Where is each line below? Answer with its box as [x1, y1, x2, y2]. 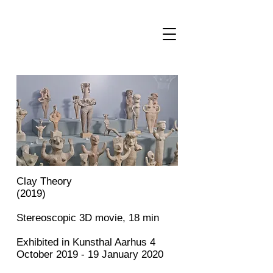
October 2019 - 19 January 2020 [16, 249, 163, 260]
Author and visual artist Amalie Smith [6, 6, 106, 13]
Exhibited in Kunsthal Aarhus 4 [16, 236, 155, 248]
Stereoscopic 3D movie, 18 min [16, 212, 159, 224]
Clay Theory [16, 175, 72, 187]
